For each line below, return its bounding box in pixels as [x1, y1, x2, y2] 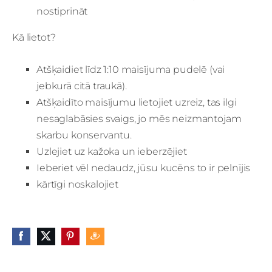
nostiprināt [36, 5, 88, 17]
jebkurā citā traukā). [36, 80, 127, 92]
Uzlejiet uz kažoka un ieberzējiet [36, 145, 187, 157]
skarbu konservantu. [36, 129, 132, 141]
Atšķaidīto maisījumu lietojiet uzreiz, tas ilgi [36, 96, 237, 108]
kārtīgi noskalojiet [36, 178, 118, 190]
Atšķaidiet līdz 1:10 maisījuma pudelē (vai [36, 63, 225, 75]
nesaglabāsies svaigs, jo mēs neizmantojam [36, 112, 242, 124]
